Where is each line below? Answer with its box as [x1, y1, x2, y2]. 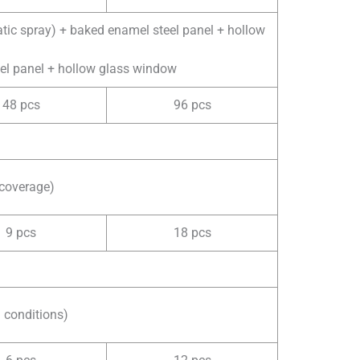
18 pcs [173, 224, 211, 240]
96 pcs [173, 96, 211, 112]
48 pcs [2, 96, 40, 112]
